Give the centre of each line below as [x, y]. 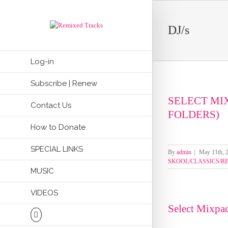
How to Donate [58, 127]
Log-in [42, 62]
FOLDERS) [194, 115]
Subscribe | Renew [64, 83]
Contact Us [51, 105]
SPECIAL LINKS [57, 149]
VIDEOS [44, 193]
